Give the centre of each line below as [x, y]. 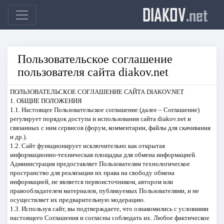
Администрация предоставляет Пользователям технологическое [100, 163]
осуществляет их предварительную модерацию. [77, 199]
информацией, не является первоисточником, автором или [91, 181]
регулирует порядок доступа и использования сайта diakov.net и [100, 118]
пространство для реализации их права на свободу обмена [92, 172]
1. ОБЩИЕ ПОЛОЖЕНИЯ [46, 100]
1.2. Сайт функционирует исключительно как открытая [87, 145]
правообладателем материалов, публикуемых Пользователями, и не [104, 190]
